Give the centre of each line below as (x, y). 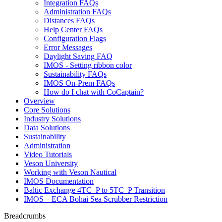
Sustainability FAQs (75, 74)
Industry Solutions (52, 119)
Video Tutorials (48, 154)
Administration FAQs (77, 12)
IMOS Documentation (59, 181)
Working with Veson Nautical (70, 172)
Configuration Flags (75, 38)
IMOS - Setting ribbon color (88, 65)
